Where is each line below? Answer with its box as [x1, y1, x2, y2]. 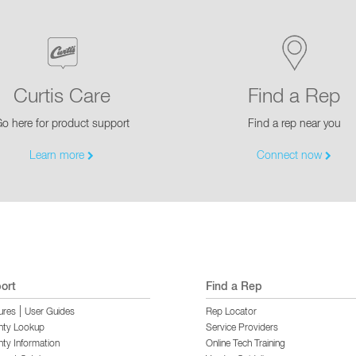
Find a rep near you [247, 118, 341, 130]
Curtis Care [13, 87, 110, 107]
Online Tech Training [206, 339, 285, 349]
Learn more [29, 150, 88, 161]
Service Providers [206, 323, 278, 333]
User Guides [24, 308, 75, 317]
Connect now [257, 150, 326, 161]
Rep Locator [206, 308, 257, 317]
